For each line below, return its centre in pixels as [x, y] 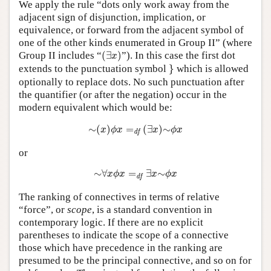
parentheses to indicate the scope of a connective [124, 235]
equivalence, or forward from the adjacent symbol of [131, 30]
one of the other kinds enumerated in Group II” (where [135, 43]
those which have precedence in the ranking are [121, 248]
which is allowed [211, 69]
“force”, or [43, 210]
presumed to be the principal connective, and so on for [135, 261]
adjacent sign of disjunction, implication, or [112, 18]
